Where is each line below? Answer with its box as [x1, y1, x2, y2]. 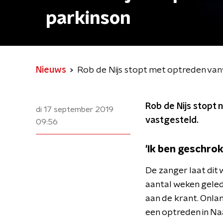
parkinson [46, 9, 131, 27]
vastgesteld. [145, 116, 199, 125]
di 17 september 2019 [36, 106, 113, 113]
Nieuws [36, 66, 66, 75]
